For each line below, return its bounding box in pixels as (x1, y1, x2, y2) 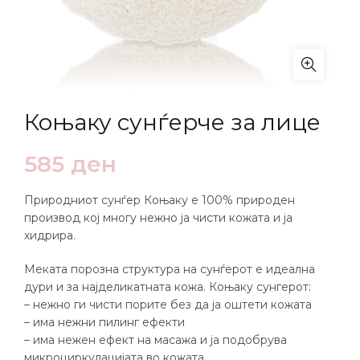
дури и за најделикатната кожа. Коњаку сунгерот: (24, 280, 311, 294)
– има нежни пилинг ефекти (24, 315, 185, 329)
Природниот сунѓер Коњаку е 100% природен (24, 193, 295, 207)
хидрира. (24, 228, 76, 243)
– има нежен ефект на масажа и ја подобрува (24, 333, 287, 347)
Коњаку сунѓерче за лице (24, 108, 321, 136)
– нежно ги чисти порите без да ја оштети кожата (24, 297, 312, 312)
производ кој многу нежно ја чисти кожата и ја (24, 211, 292, 225)
